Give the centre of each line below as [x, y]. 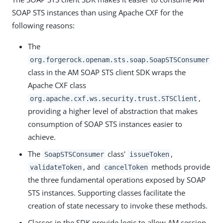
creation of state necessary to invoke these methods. [118, 205]
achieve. [42, 137]
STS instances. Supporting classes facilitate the [107, 192]
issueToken [149, 154]
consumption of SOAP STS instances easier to [105, 124]
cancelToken [126, 167]
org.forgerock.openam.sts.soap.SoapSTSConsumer [119, 59]
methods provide [180, 167]
